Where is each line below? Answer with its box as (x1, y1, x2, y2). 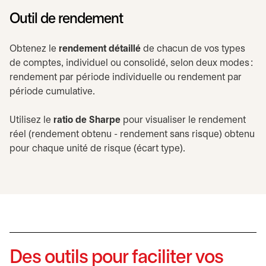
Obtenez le (9, 45, 59, 53)
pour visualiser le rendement (123, 116, 246, 125)
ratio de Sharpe (53, 116, 123, 125)
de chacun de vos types (141, 45, 245, 53)
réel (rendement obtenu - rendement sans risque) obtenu (9, 130, 255, 139)
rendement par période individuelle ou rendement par (9, 73, 242, 82)
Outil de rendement (9, 13, 123, 26)
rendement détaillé (59, 45, 141, 53)
